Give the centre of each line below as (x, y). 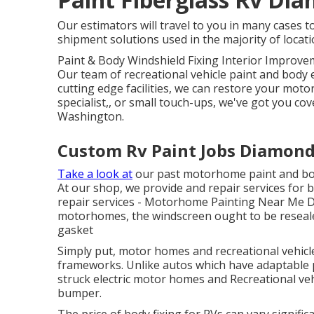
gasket (75, 230)
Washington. (91, 116)
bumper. (80, 293)
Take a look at (95, 174)
